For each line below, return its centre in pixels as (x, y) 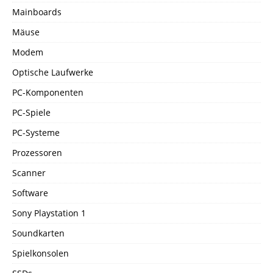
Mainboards (37, 12)
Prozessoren (37, 153)
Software (30, 193)
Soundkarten (38, 233)
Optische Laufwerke (53, 73)
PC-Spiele (31, 113)
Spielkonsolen (41, 253)
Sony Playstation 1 (49, 213)
